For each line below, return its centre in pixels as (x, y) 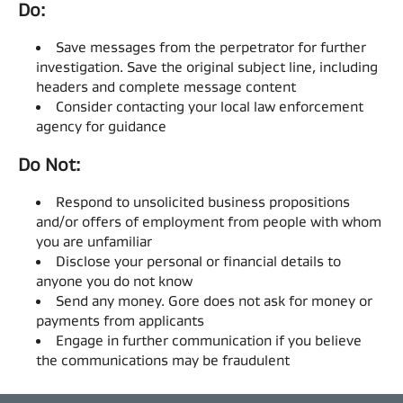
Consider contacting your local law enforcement (210, 107)
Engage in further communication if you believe (209, 340)
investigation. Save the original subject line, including (207, 67)
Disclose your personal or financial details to (198, 261)
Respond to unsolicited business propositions (203, 202)
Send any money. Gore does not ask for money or (214, 301)
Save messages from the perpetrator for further (211, 47)
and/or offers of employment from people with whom (209, 222)
